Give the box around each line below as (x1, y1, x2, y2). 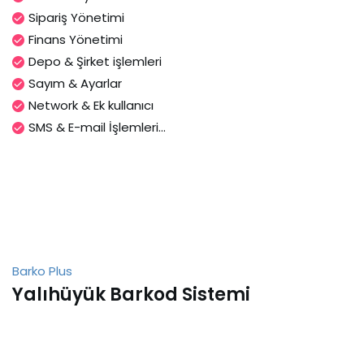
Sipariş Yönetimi (28, 8, 124, 26)
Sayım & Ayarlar (28, 74, 122, 92)
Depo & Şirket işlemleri (28, 52, 162, 70)
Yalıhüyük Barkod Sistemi (12, 281, 250, 307)
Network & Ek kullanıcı (28, 96, 154, 114)
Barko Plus (12, 262, 72, 279)
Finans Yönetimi (28, 30, 123, 48)
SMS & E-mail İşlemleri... (28, 118, 166, 136)
